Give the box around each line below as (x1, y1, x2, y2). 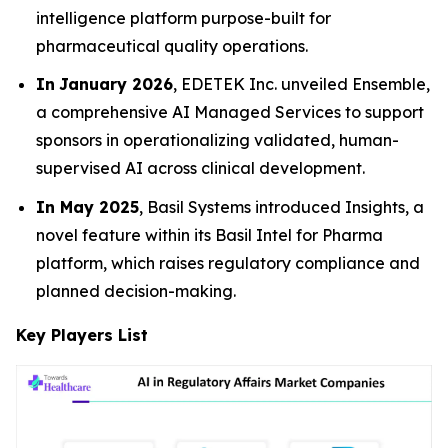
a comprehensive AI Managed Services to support (36, 102, 424, 123)
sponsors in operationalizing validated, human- (36, 130, 399, 151)
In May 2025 (36, 196, 139, 217)
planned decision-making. (36, 280, 236, 301)
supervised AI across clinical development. (36, 158, 369, 179)
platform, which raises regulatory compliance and (36, 252, 420, 273)
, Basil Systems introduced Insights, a (139, 196, 424, 217)
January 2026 (59, 74, 173, 95)
